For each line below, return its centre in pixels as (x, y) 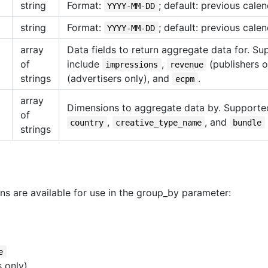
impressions (132, 64)
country (87, 122)
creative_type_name (158, 122)
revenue (186, 64)
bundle (247, 122)
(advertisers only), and (120, 78)
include (85, 64)
